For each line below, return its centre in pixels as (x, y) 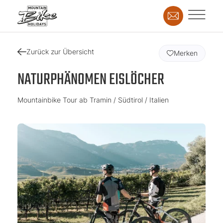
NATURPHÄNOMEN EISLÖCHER (91, 80)
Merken (186, 53)
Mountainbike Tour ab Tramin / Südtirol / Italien (93, 100)
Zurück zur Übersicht (60, 52)
